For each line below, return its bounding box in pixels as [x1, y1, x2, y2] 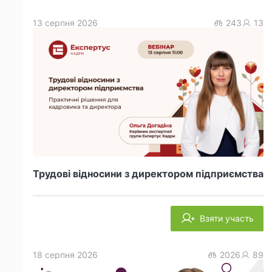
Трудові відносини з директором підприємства [33, 168, 263, 180]
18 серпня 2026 [33, 250, 98, 260]
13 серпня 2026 [33, 17, 98, 28]
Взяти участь [200, 213, 254, 224]
